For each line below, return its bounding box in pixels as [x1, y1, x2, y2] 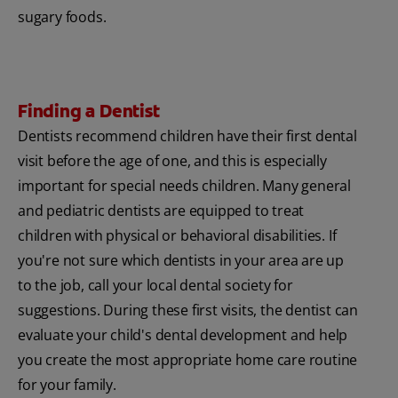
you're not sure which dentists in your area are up [18, 251, 344, 271]
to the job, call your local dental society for [18, 275, 293, 296]
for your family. [18, 375, 116, 395]
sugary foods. [18, 7, 107, 28]
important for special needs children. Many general [18, 176, 351, 196]
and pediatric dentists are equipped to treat [18, 201, 305, 221]
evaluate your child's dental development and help [18, 325, 348, 346]
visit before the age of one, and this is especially [18, 151, 327, 171]
